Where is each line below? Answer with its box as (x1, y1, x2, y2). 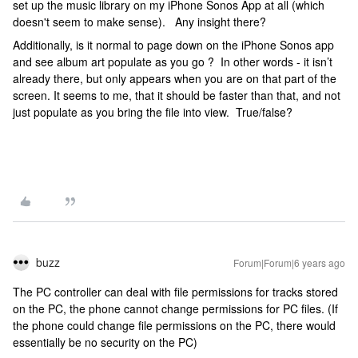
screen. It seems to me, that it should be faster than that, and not (13, 86, 340, 103)
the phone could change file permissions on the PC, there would (13, 316, 336, 333)
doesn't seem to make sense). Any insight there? (13, 13, 266, 30)
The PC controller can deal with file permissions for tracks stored (13, 283, 338, 300)
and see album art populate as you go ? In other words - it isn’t (13, 53, 332, 70)
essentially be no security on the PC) (13, 333, 197, 350)
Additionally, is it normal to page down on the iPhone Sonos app (13, 36, 334, 53)
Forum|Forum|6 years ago (233, 255, 345, 269)
